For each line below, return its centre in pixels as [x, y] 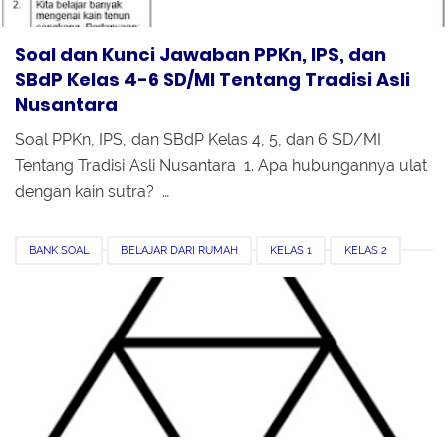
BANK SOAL [59, 250]
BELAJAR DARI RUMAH [179, 250]
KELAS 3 [50, 281]
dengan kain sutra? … [92, 191]
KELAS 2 [365, 250]
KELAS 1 [291, 250]
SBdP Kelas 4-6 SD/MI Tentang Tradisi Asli [212, 79]
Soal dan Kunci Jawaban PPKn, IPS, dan [200, 54]
